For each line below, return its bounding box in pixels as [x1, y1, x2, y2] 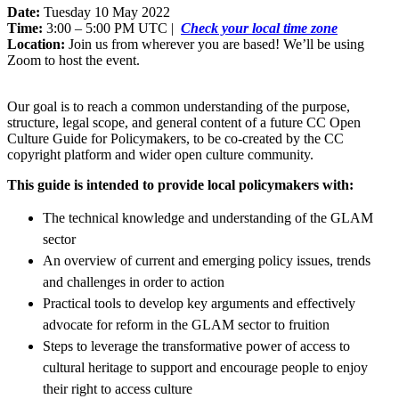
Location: [7, 36, 69, 52]
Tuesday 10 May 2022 [44, 4, 170, 20]
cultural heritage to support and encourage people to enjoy [43, 359, 368, 375]
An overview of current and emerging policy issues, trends [43, 252, 370, 268]
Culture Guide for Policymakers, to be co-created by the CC [7, 130, 344, 146]
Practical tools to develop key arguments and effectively [43, 295, 355, 311]
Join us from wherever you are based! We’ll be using [69, 36, 364, 52]
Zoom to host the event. [7, 52, 140, 68]
